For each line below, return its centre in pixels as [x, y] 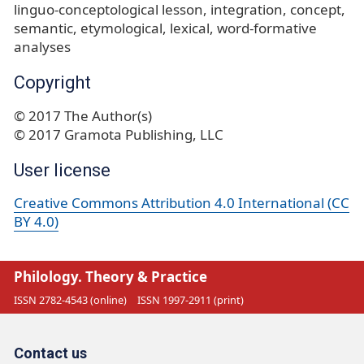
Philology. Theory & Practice [110, 277]
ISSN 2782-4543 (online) [70, 299]
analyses [42, 46]
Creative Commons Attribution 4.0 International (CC [182, 203]
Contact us [50, 353]
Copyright [52, 82]
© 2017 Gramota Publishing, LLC [119, 134]
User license [62, 170]
